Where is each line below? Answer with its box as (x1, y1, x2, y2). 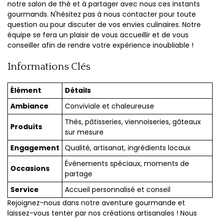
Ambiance (10, 101, 49, 111)
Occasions (10, 164, 50, 173)
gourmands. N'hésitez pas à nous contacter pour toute (7, 9, 196, 19)
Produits (10, 122, 42, 132)
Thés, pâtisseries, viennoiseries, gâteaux (65, 117, 201, 127)
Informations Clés (7, 61, 90, 72)
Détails (65, 85, 91, 95)
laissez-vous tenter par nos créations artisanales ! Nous (7, 208, 197, 218)
